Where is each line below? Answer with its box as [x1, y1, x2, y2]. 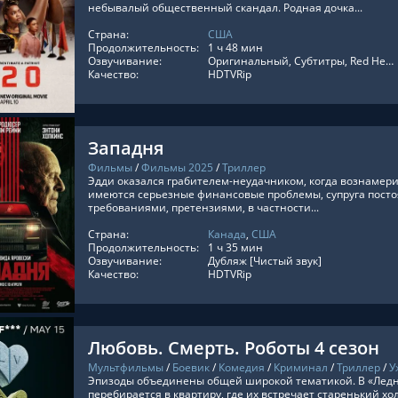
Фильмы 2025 [141, 160, 213, 175]
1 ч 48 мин [208, 40, 263, 55]
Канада [208, 227, 246, 242]
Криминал [274, 360, 328, 375]
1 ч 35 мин [208, 240, 263, 255]
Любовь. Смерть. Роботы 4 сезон [88, 336, 379, 360]
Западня [88, 136, 163, 160]
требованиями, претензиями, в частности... [88, 200, 319, 215]
